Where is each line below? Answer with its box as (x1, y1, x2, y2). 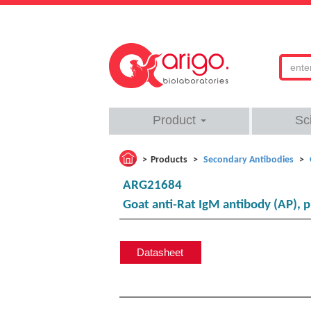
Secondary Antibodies (203, 155, 294, 165)
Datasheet (137, 246, 183, 258)
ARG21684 (123, 179, 182, 192)
